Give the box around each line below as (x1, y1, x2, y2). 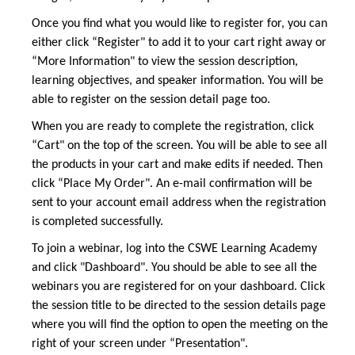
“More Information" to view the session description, (32, 55, 298, 69)
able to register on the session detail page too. (32, 94, 270, 107)
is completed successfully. (32, 216, 163, 229)
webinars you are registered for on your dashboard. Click (32, 281, 325, 294)
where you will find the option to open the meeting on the (32, 319, 328, 332)
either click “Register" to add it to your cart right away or (32, 36, 326, 50)
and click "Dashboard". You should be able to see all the (32, 261, 317, 275)
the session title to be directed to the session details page (32, 300, 326, 313)
